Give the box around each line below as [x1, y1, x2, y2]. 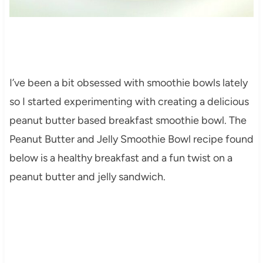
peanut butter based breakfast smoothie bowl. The [9, 113, 247, 127]
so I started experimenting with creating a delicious [9, 95, 249, 108]
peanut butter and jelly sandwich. [9, 170, 166, 183]
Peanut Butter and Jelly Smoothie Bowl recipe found [9, 132, 254, 146]
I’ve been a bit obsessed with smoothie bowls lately [9, 76, 248, 89]
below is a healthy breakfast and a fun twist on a [9, 151, 232, 164]
